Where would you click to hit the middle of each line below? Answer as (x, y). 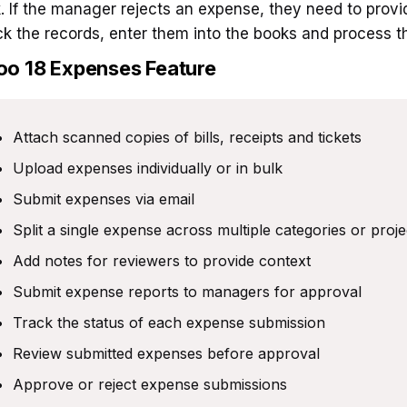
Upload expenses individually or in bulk (148, 168)
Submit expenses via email (104, 199)
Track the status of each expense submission (169, 323)
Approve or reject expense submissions (150, 384)
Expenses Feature (133, 68)
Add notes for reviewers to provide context (162, 261)
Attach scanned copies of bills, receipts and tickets (187, 137)
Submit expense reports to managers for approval (187, 292)
